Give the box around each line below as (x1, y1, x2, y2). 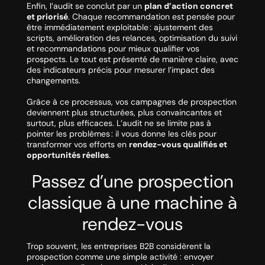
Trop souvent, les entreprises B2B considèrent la (26, 241, 211, 252)
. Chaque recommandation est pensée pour (67, 11, 235, 22)
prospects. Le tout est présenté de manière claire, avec (26, 54, 238, 65)
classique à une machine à (28, 191, 237, 215)
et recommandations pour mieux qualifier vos (26, 43, 199, 54)
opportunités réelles (26, 150, 109, 161)
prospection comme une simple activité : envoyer (26, 251, 214, 263)
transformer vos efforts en (26, 139, 129, 150)
